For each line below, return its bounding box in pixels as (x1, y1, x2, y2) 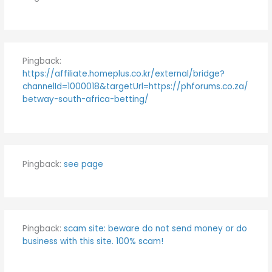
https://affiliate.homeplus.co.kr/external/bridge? (22, 68, 225, 80)
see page (63, 158, 103, 170)
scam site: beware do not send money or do (63, 223, 247, 235)
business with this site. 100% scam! (22, 236, 163, 248)
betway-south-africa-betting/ (22, 93, 149, 106)
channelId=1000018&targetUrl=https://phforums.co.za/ (22, 81, 248, 93)
